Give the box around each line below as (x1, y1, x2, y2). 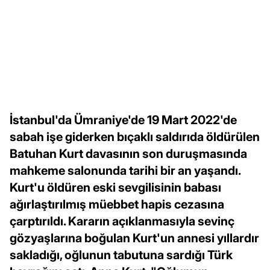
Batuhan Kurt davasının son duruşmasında (10, 146, 247, 162)
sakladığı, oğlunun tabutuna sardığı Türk (10, 248, 233, 263)
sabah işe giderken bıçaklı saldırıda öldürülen (10, 130, 260, 145)
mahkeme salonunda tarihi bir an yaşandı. (10, 163, 240, 178)
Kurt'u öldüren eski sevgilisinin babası (10, 180, 221, 195)
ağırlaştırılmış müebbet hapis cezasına (10, 197, 224, 212)
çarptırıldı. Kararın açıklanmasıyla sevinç (10, 214, 234, 229)
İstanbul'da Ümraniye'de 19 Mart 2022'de (10, 113, 237, 128)
